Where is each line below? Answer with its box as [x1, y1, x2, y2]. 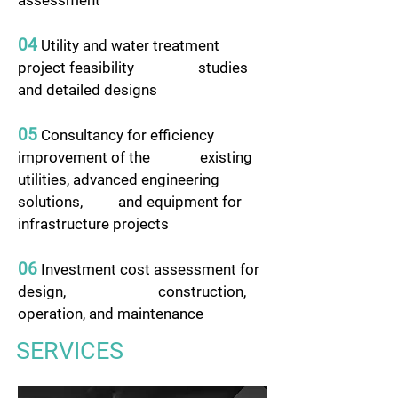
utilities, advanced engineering [18, 171, 219, 188]
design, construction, [18, 283, 246, 300]
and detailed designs [18, 81, 157, 99]
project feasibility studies [18, 59, 248, 76]
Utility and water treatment [37, 36, 219, 54]
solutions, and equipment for [18, 193, 242, 211]
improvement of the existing [18, 148, 252, 166]
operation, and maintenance [18, 305, 203, 322]
